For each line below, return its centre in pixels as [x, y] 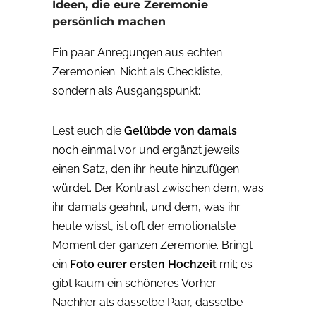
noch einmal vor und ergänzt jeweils [146, 150]
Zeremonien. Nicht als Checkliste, [138, 72]
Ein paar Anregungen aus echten [137, 53]
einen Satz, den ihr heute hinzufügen [146, 169]
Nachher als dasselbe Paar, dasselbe [147, 303]
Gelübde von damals [181, 131]
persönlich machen [109, 22]
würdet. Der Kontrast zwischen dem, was [158, 188]
